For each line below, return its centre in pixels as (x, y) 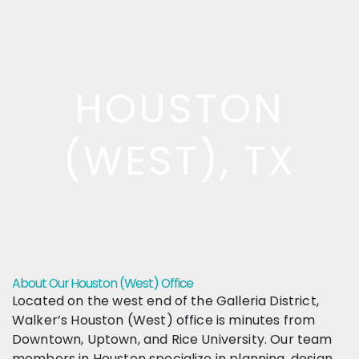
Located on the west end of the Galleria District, (165, 301)
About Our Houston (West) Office (103, 283)
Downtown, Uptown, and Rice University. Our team (172, 339)
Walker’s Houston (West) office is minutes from (164, 320)
